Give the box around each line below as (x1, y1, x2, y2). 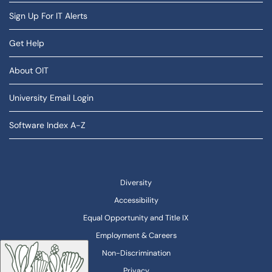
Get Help (9, 38, 44, 49)
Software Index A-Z (9, 120, 86, 131)
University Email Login (9, 92, 93, 103)
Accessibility (114, 195, 158, 205)
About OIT (9, 65, 49, 76)
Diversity (120, 178, 152, 188)
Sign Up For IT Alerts (9, 10, 87, 21)
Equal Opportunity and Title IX (83, 213, 189, 223)
